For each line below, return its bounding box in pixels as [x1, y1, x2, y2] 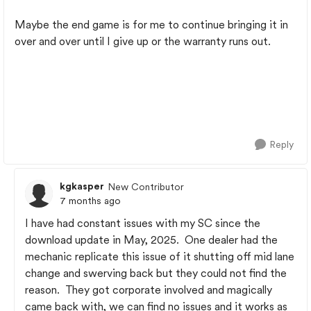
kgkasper [60, 180, 104, 192]
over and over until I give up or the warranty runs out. [15, 35, 274, 48]
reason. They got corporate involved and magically [25, 283, 272, 296]
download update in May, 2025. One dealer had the [25, 233, 278, 246]
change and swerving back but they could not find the [25, 267, 287, 280]
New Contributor [108, 180, 184, 192]
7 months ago [60, 195, 121, 206]
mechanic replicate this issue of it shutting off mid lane [25, 250, 294, 263]
